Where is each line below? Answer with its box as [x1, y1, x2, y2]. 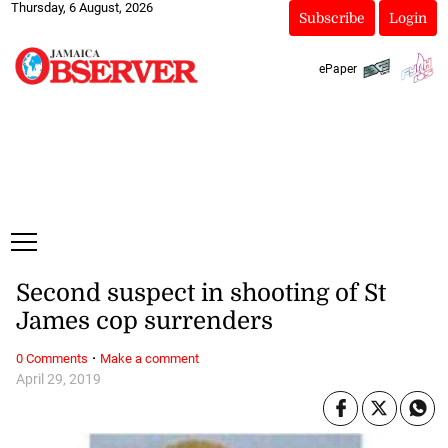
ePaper [318, 61, 357, 76]
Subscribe [298, 10, 365, 26]
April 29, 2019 [15, 370, 101, 388]
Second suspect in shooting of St [15, 279, 386, 308]
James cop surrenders [15, 307, 273, 336]
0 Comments [15, 350, 88, 366]
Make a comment [99, 350, 199, 366]
